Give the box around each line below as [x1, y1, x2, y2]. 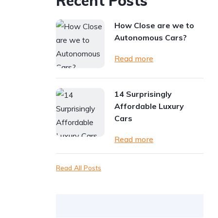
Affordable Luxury [114, 101, 184, 111]
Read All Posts [56, 163, 102, 172]
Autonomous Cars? [114, 33, 187, 42]
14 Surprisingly [114, 89, 172, 99]
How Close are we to [114, 20, 195, 30]
